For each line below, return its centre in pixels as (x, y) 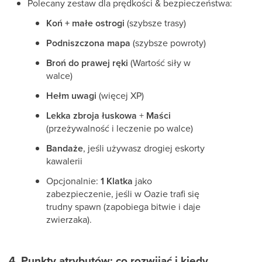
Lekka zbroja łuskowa (92, 116)
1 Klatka (117, 181)
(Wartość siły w (159, 63)
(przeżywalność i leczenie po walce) (120, 128)
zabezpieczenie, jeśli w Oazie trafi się (123, 194)
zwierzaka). (70, 219)
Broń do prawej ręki (87, 63)
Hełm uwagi (71, 96)
